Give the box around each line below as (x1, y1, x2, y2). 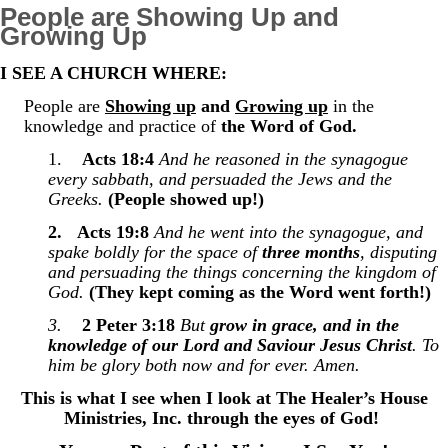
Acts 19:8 (77, 221, 149, 242)
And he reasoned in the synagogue (159, 148, 408, 169)
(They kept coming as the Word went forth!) (89, 281, 431, 302)
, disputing (360, 241, 437, 262)
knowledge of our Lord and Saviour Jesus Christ (48, 334, 412, 355)
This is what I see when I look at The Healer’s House (20, 387, 428, 408)
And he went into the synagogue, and (154, 221, 423, 242)
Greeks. (48, 188, 103, 209)
